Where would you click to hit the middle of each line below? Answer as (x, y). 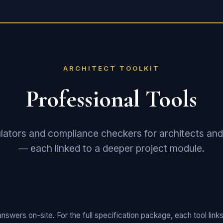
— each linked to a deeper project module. (111, 148)
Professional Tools (111, 99)
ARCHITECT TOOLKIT (111, 68)
